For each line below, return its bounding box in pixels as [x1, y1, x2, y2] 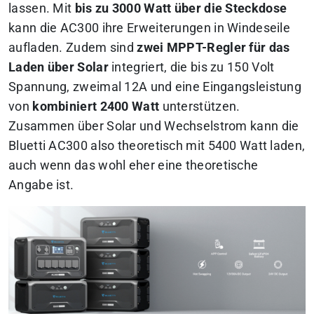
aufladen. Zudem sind [8, 41, 137, 55]
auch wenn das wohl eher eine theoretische [8, 158, 259, 173]
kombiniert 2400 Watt [32, 100, 160, 114]
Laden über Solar [8, 60, 109, 75]
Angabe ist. [8, 178, 74, 193]
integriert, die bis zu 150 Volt [108, 60, 275, 75]
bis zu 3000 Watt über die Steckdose [74, 1, 287, 16]
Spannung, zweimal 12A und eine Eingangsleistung [8, 80, 302, 95]
